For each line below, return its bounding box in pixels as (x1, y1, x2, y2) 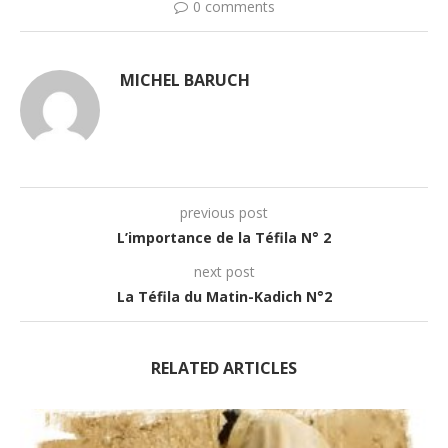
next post (193, 262, 255, 282)
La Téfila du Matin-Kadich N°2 (116, 287, 332, 307)
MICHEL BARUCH (120, 69, 250, 92)
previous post (180, 203, 268, 223)
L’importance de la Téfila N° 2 (117, 228, 331, 248)
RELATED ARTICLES (151, 357, 297, 380)
